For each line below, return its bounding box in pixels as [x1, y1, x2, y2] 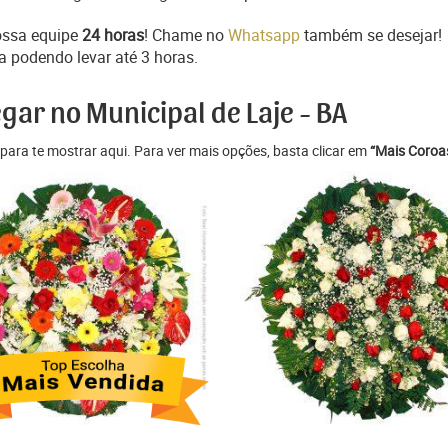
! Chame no [144, 24, 228, 46]
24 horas [82, 24, 144, 46]
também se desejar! [300, 24, 442, 46]
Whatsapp [228, 24, 300, 46]
